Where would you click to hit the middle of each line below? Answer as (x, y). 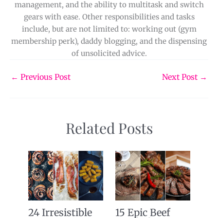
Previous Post (45, 77)
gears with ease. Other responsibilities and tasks (109, 17)
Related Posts (109, 128)
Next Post (181, 77)
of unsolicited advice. (109, 54)
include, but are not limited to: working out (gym (109, 29)
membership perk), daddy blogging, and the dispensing (109, 41)
